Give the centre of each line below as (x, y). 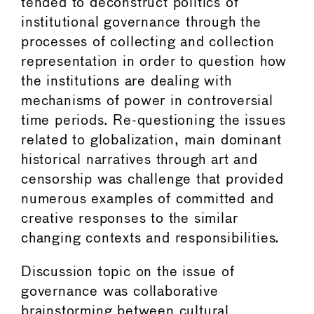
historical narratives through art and (139, 160)
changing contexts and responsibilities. (151, 238)
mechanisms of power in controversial (147, 101)
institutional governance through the (141, 22)
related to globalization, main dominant (152, 140)
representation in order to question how (154, 62)
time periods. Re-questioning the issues (154, 121)
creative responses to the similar (130, 219)
